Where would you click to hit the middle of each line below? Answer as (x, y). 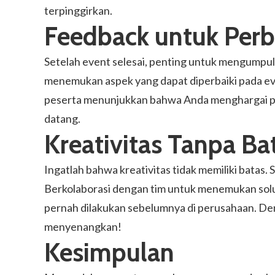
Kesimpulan (109, 252)
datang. (62, 118)
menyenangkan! (83, 227)
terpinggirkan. (78, 10)
